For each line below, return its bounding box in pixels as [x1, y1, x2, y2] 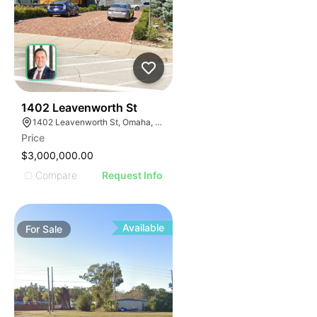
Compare [35, 168, 77, 181]
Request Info [102, 169, 163, 181]
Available [122, 221, 165, 234]
